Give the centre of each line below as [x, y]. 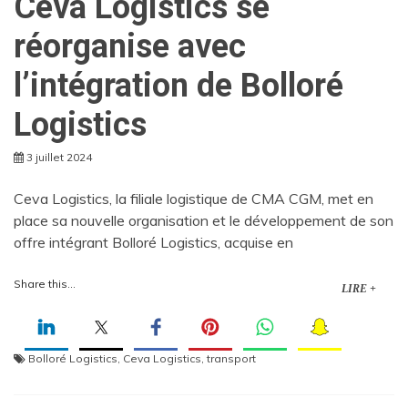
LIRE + [359, 288]
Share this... [45, 283]
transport [231, 358]
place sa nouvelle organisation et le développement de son [204, 220]
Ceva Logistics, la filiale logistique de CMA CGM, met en [194, 198]
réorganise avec [130, 46]
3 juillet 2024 [59, 157]
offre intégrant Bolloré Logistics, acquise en [153, 242]
